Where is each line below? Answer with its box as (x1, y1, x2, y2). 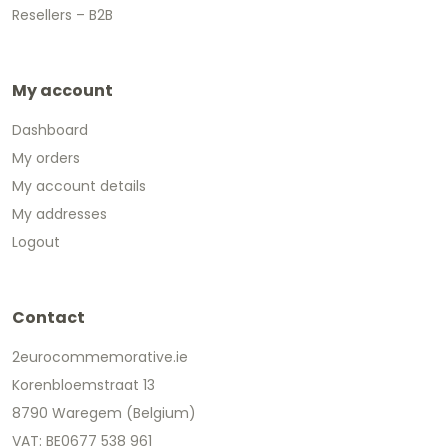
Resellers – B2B (12, 5, 113, 26)
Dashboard (12, 120, 88, 141)
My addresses (12, 204, 107, 225)
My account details (12, 176, 146, 197)
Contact (12, 306, 85, 330)
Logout (12, 232, 60, 253)
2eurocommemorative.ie (12, 347, 188, 368)
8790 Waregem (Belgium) (12, 403, 196, 424)
